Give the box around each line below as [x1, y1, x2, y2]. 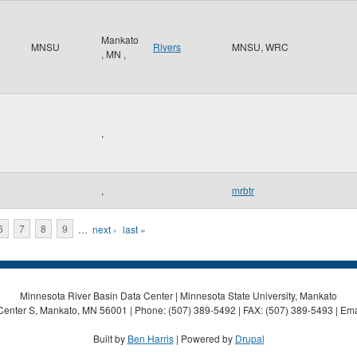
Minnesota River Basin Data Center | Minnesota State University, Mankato [20, 288, 337, 302]
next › [92, 222, 116, 236]
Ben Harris [127, 331, 174, 345]
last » [123, 222, 146, 236]
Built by [92, 331, 127, 345]
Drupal [234, 331, 265, 345]
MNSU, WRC [232, 40, 288, 53]
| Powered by [173, 331, 235, 345]
